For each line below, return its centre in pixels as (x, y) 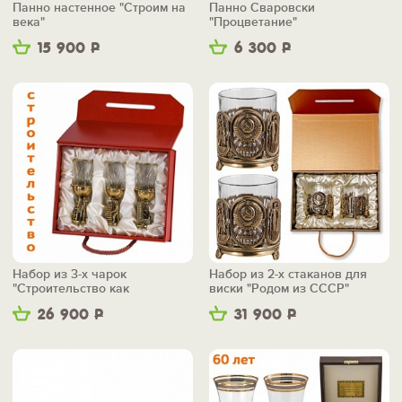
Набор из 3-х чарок (70, 275)
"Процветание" (253, 22)
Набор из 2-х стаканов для (288, 275)
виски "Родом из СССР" (279, 289)
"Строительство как (71, 289)
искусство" (44, 303)
